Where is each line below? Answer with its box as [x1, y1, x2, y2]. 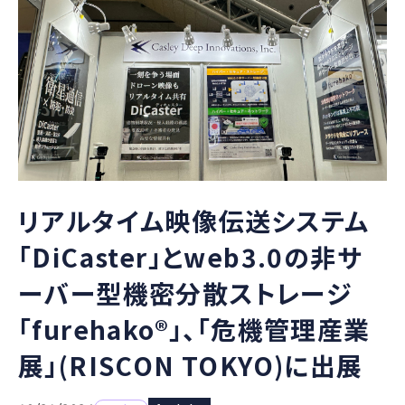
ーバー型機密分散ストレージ [18, 274, 353, 311]
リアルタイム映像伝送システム [18, 202, 370, 239]
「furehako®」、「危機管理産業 [18, 310, 371, 347]
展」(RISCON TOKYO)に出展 [18, 346, 363, 383]
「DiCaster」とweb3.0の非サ [18, 238, 363, 275]
